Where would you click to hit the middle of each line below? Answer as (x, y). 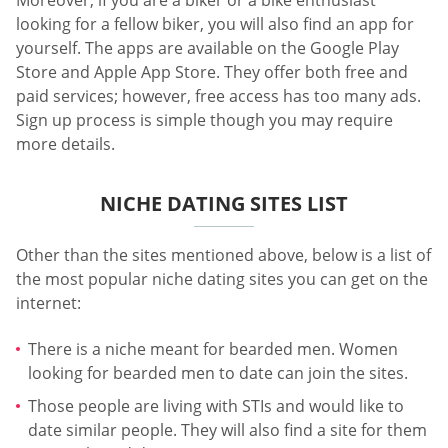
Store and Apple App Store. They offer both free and (212, 72)
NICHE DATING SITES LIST (224, 204)
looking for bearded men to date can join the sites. (218, 372)
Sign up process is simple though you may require (204, 120)
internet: (48, 303)
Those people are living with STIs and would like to (216, 406)
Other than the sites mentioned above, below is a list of (223, 255)
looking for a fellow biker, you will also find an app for (215, 24)
